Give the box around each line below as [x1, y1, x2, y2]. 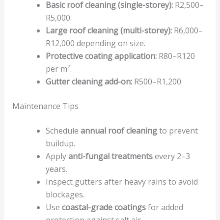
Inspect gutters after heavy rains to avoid [45, 176, 198, 188]
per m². [45, 63, 72, 75]
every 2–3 [152, 151, 190, 162]
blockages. [45, 189, 84, 200]
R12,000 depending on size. [45, 38, 145, 49]
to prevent [157, 125, 198, 137]
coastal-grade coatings [61, 202, 146, 213]
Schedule [45, 125, 81, 137]
